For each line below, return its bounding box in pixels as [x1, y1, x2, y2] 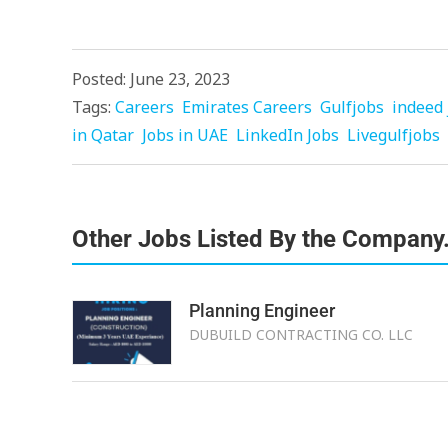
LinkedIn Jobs [236, 124, 339, 146]
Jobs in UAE [142, 124, 228, 146]
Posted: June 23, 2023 [72, 68, 230, 90]
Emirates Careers [182, 96, 312, 118]
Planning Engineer [188, 300, 335, 321]
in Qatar [72, 124, 134, 146]
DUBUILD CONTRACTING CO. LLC [188, 325, 413, 344]
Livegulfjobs [347, 124, 440, 146]
